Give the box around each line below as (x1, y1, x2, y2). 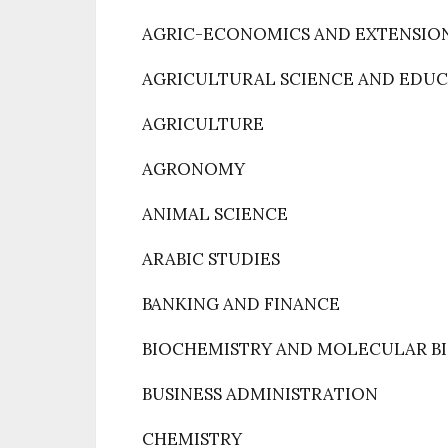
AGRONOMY (142, 158, 245, 180)
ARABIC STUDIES (142, 248, 280, 270)
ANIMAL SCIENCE (142, 203, 288, 225)
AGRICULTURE (142, 113, 264, 135)
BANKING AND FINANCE (142, 293, 340, 315)
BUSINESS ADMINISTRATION (142, 383, 378, 405)
